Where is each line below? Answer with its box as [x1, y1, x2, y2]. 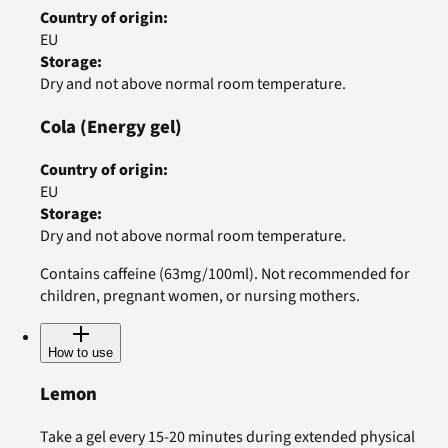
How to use [48, 344, 113, 360]
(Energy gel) [80, 113, 182, 140]
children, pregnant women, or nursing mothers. [40, 284, 360, 307]
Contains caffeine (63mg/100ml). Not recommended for [40, 262, 410, 285]
